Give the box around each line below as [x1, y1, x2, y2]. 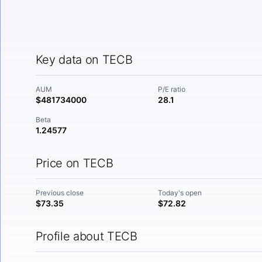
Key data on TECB [35, 53, 133, 67]
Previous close [35, 188, 84, 197]
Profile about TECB [35, 229, 137, 243]
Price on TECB [35, 156, 113, 170]
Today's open [158, 188, 202, 197]
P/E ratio [158, 85, 186, 94]
